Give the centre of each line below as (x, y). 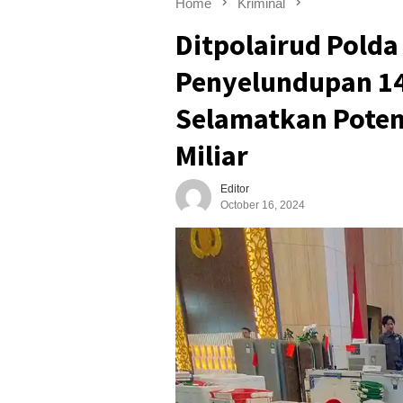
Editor (235, 189)
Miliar (212, 156)
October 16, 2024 (263, 206)
